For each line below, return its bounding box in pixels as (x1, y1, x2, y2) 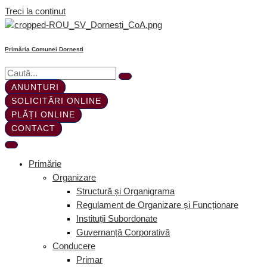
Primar (76, 255, 103, 265)
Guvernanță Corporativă (76, 228, 170, 238)
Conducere (52, 241, 95, 252)
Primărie (29, 159, 61, 169)
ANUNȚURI (11, 82, 59, 92)
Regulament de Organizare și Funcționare (76, 200, 238, 210)
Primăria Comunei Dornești (5, 45, 83, 52)
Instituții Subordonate (76, 214, 157, 224)
